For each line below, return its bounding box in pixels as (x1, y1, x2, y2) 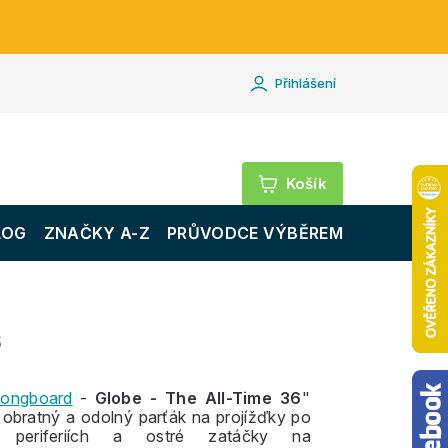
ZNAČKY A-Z (43, 223, 150, 243)
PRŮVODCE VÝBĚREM (167, 223, 343, 243)
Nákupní (305, 172, 369, 192)
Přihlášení (275, 75, 336, 91)
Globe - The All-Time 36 (94, 388, 303, 408)
